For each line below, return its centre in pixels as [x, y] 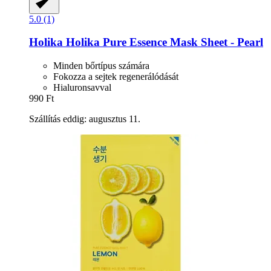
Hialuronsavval [82, 88]
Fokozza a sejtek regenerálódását [116, 77]
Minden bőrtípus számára [101, 66]
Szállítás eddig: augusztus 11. [85, 119]
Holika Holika [64, 42]
